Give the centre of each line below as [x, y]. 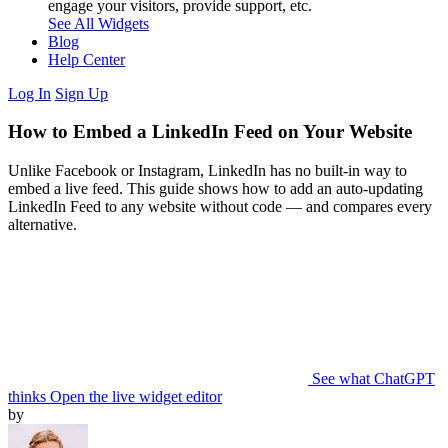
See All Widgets [98, 23]
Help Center [86, 59]
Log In [29, 93]
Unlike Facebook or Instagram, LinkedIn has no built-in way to [207, 170]
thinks [27, 396]
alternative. [42, 224]
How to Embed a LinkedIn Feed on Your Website [210, 132]
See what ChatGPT [373, 378]
